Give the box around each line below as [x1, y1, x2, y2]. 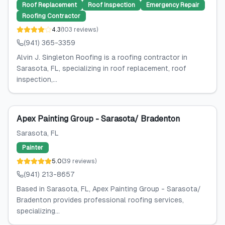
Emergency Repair [146, 2, 199, 9]
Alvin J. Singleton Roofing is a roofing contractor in [17, 53, 187, 61]
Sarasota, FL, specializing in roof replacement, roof [17, 64, 186, 72]
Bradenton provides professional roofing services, [17, 196, 184, 204]
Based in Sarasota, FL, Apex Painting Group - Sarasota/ [17, 185, 201, 193]
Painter [22, 144, 43, 151]
